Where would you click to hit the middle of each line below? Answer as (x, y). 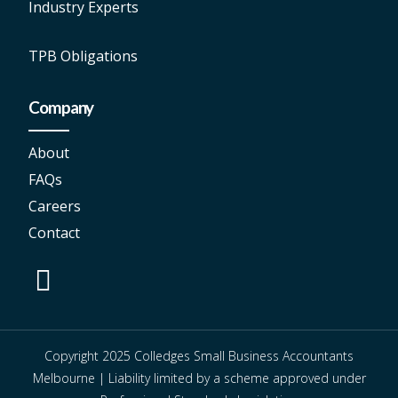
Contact (54, 233)
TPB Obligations (83, 56)
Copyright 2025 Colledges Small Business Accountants (199, 356)
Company (61, 107)
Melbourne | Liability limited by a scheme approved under (199, 378)
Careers (55, 207)
